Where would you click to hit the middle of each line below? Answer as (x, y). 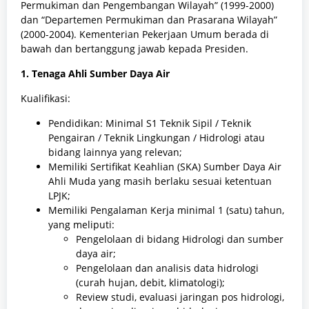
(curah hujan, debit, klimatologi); (150, 283)
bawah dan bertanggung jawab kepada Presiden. (134, 49)
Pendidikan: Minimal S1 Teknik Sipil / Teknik (150, 123)
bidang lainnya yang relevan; (115, 152)
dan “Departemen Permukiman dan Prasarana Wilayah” (149, 20)
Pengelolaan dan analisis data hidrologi (167, 268)
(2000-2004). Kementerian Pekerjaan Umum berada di (145, 34)
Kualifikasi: (46, 99)
